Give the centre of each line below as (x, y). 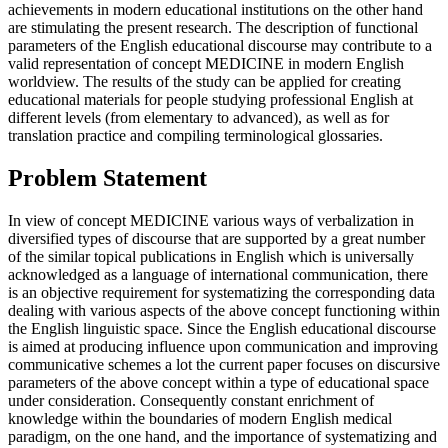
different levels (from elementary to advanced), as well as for (198, 117)
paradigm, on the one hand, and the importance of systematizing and (222, 436)
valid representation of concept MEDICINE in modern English (206, 63)
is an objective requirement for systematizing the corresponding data (221, 292)
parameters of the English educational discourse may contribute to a (220, 45)
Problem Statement (107, 177)
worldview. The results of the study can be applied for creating (204, 81)
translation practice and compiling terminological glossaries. (195, 135)
